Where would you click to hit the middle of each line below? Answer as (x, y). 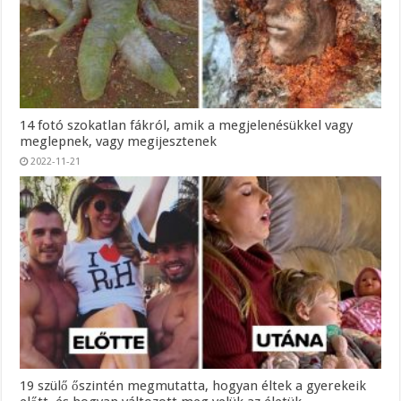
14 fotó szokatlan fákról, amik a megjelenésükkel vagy (187, 125)
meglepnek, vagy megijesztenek (119, 141)
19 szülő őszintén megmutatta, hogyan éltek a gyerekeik (193, 385)
